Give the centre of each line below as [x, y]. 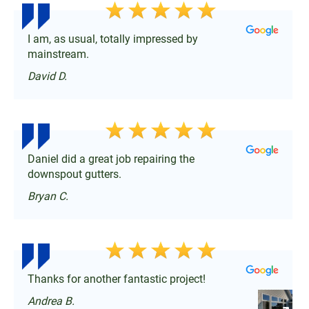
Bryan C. [48, 196]
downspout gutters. [74, 174]
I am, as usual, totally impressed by [113, 39]
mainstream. [58, 54]
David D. [47, 76]
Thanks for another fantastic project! [117, 279]
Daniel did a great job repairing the [111, 159]
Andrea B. [51, 301]
